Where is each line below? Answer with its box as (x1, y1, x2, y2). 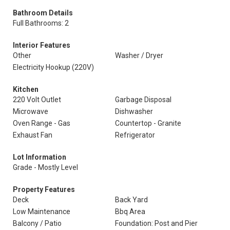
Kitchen (13, 85, 39, 93)
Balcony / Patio (13, 219, 62, 227)
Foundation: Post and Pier (115, 219, 198, 227)
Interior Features (13, 41, 70, 49)
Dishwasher (115, 107, 153, 116)
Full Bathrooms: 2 (13, 19, 69, 27)
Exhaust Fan (13, 131, 52, 139)
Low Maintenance (13, 207, 70, 216)
